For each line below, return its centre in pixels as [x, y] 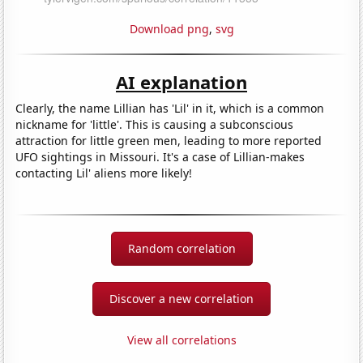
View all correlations [181, 340]
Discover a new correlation [181, 298]
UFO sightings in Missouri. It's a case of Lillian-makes [160, 156]
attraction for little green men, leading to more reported [169, 140]
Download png [169, 28]
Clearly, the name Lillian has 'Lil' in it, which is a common [170, 108]
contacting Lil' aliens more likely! [104, 173]
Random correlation [181, 248]
